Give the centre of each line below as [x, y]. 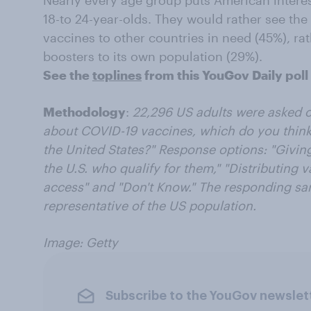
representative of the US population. [150, 205]
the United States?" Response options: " [159, 149]
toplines [117, 75]
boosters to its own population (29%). [153, 56]
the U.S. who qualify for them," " [136, 168]
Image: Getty [81, 242]
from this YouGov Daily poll [225, 75]
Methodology [84, 112]
